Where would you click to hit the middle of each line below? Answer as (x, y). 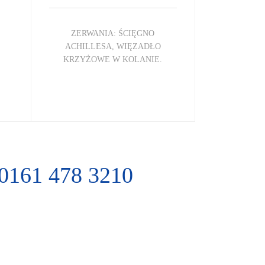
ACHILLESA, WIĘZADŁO (113, 46)
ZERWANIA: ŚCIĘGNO (113, 33)
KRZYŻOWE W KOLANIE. (113, 59)
